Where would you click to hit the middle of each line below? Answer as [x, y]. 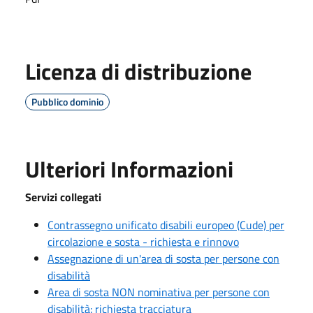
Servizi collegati [63, 197]
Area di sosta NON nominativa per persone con [159, 292]
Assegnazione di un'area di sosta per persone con [163, 258]
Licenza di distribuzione [138, 71]
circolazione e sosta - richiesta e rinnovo [143, 241]
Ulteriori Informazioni [129, 169]
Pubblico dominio [67, 101]
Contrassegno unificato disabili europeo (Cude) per [166, 225]
